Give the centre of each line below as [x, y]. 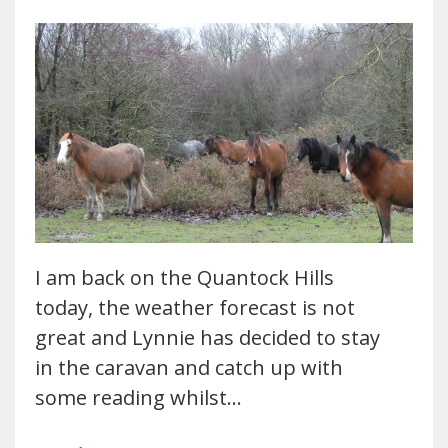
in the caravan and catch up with [189, 368]
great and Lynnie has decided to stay [207, 338]
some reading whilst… [138, 398]
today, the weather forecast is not [195, 308]
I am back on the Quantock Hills [184, 278]
